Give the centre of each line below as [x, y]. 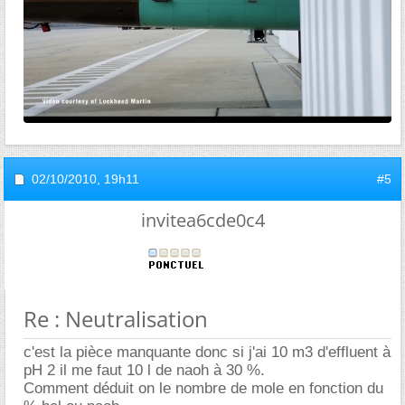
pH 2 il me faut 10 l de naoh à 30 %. [144, 370]
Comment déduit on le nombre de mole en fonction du [203, 388]
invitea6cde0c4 [202, 220]
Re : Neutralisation [116, 318]
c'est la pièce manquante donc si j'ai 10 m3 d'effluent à [207, 352]
